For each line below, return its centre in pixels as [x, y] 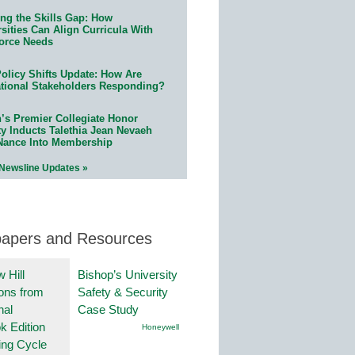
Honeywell [160, 326]
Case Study [108, 309]
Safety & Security [123, 292]
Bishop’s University [128, 274]
